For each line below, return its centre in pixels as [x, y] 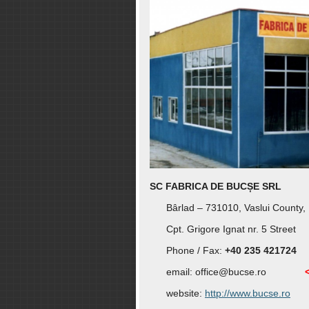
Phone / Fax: [187, 251]
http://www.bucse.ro [248, 293]
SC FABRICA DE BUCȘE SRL [216, 187]
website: [177, 293]
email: [172, 272]
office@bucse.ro [231, 272]
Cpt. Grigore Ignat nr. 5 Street [223, 229]
